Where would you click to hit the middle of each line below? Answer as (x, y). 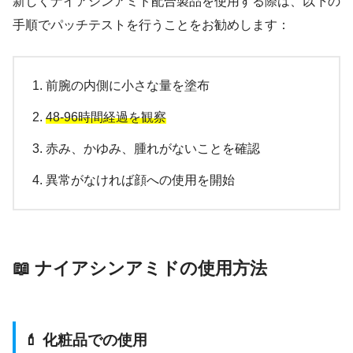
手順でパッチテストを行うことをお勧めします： (151, 25)
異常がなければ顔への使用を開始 (140, 180)
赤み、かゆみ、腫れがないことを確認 (153, 149)
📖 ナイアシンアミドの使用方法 (140, 269)
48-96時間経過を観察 (106, 117)
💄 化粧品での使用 (85, 340)
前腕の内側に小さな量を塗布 (128, 86)
